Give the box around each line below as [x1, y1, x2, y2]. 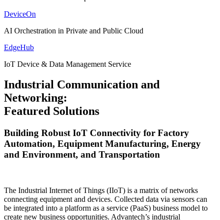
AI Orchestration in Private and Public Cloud [4, 26, 143, 35]
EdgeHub [4, 43, 34, 52]
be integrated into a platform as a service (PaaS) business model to [4, 204, 208, 213]
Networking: [4, 91, 67, 105]
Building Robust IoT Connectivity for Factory [4, 128, 189, 138]
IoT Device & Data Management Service [4, 59, 131, 68]
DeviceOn [4, 9, 36, 18]
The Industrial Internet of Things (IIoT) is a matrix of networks [4, 186, 198, 195]
